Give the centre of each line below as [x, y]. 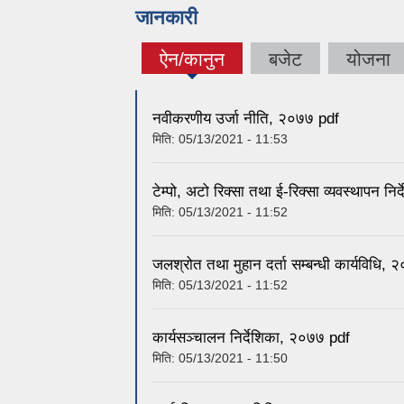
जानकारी [166, 17]
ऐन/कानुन [192, 59]
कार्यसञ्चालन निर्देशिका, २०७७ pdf [251, 338]
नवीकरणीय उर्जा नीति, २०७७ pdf [246, 119]
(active [197, 69]
